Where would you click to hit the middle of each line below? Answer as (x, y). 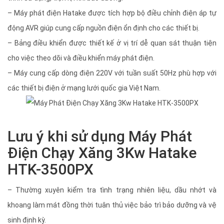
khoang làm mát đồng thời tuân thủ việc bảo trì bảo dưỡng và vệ (112, 205)
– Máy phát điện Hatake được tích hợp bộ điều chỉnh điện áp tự (112, 13)
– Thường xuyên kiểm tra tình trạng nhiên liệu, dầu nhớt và (112, 190)
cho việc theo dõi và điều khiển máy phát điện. (81, 58)
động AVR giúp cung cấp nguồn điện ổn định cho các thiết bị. (103, 28)
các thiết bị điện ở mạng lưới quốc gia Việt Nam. (84, 88)
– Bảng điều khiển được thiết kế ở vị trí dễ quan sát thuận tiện (112, 43)
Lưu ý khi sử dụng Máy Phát (100, 136)
